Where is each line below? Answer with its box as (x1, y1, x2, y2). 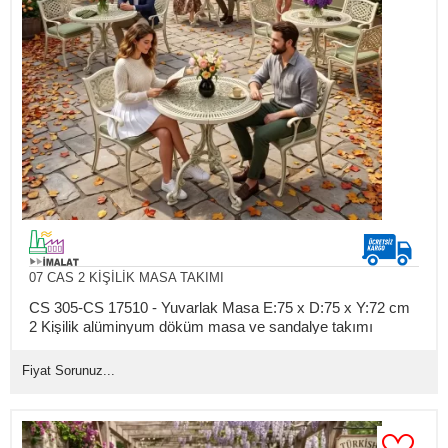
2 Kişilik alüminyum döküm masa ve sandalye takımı (28, 317, 373, 335)
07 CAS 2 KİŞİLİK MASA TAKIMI (28, 269, 224, 285)
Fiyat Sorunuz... (22, 362, 115, 378)
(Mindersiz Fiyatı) (28, 336, 143, 354)
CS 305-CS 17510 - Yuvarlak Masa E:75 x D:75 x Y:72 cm (28, 298, 410, 316)
